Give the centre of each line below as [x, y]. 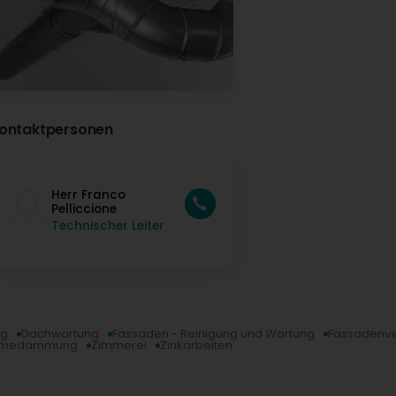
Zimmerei [119, 346]
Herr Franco [88, 194]
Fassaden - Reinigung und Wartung [213, 334]
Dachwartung [60, 334]
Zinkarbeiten [196, 346]
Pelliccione [84, 209]
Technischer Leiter [108, 225]
